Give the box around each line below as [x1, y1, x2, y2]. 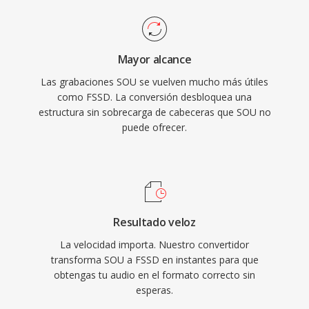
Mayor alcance [117, 52, 192, 67]
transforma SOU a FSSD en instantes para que [50, 253, 259, 266]
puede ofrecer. [122, 121, 187, 134]
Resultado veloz [113, 215, 196, 230]
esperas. [136, 283, 173, 297]
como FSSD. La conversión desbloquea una [57, 90, 252, 103]
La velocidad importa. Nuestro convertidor [60, 238, 249, 251]
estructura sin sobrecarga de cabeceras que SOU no [38, 106, 271, 119]
